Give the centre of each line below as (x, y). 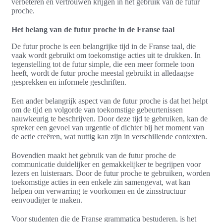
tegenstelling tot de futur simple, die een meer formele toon (103, 64)
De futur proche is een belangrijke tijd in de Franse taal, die (104, 46)
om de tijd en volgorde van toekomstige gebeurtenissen (97, 110)
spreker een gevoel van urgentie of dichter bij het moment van (108, 127)
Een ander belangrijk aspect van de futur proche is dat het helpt (110, 101)
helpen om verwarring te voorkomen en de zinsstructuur (99, 191)
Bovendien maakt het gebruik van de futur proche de (94, 155)
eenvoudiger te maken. (47, 200)
